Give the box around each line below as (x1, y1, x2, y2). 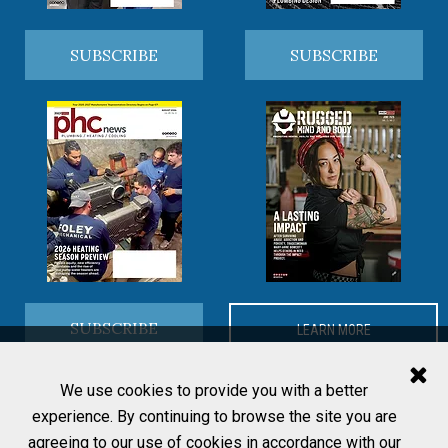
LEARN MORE (296, 322, 371, 338)
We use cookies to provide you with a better (60, 381, 368, 400)
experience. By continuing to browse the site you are (31, 407, 397, 426)
